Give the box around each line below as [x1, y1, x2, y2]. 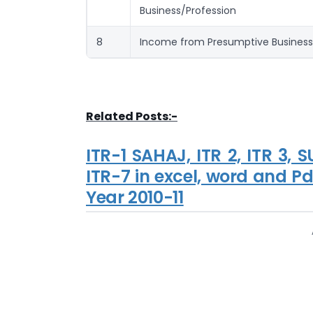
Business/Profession [140, 3, 236, 18]
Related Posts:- [86, 108, 177, 125]
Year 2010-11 [86, 185, 184, 209]
